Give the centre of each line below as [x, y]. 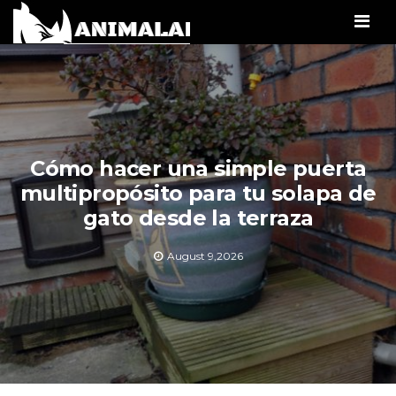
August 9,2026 [205, 255]
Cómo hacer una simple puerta [198, 168]
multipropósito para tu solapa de [198, 193]
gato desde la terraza [198, 217]
